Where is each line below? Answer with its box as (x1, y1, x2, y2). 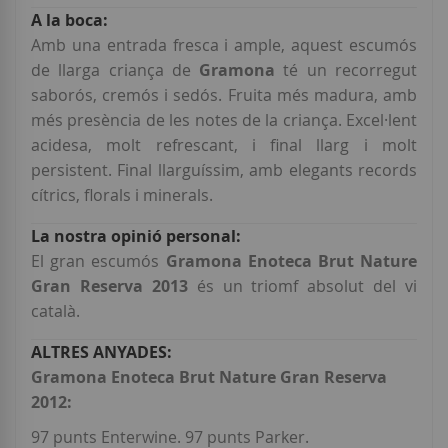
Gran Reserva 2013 (31, 275, 197, 298)
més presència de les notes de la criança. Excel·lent (31, 109, 417, 132)
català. (31, 300, 80, 323)
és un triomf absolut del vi (196, 275, 417, 298)
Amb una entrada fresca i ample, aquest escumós (31, 34, 417, 57)
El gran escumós (31, 250, 166, 273)
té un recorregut (275, 59, 418, 82)
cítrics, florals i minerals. (31, 184, 213, 207)
